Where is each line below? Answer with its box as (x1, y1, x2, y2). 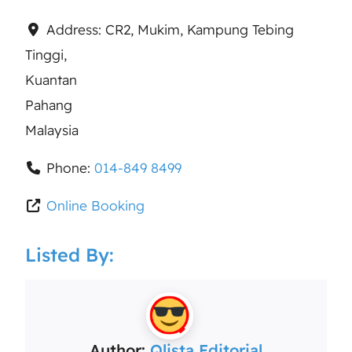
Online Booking (46, 196, 145, 214)
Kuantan (25, 71, 77, 88)
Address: (46, 20, 105, 38)
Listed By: (25, 243, 114, 266)
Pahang (25, 96, 72, 113)
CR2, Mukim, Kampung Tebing (104, 20, 294, 38)
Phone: (46, 159, 94, 176)
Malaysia (25, 121, 79, 138)
